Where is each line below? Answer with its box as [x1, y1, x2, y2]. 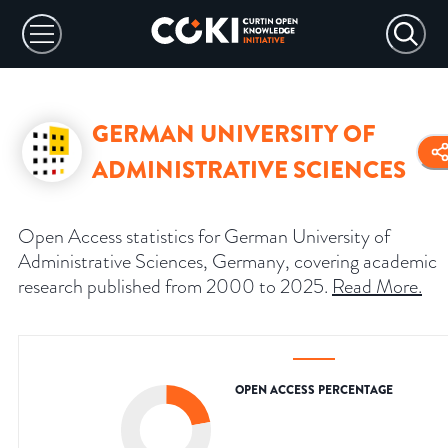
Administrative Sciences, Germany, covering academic [18, 247, 437, 276]
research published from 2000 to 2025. [18, 272, 328, 301]
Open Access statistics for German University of [18, 222, 390, 251]
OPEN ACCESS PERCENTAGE [235, 381, 393, 400]
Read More [332, 272, 418, 301]
